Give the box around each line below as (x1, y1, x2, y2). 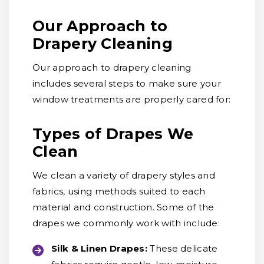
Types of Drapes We (32, 125, 194, 143)
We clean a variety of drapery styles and (32, 170, 215, 181)
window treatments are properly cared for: (32, 94, 231, 105)
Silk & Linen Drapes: (51, 243, 148, 254)
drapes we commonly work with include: (32, 217, 220, 229)
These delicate (150, 243, 218, 254)
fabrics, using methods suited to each (32, 186, 206, 197)
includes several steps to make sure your (32, 78, 221, 89)
